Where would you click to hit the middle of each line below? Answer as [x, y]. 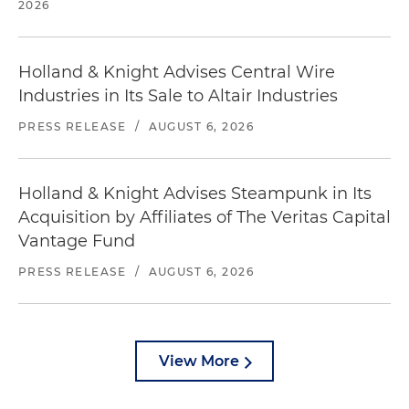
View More [199, 361]
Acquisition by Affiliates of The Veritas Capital [204, 217]
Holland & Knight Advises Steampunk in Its [195, 193]
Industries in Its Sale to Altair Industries [178, 95]
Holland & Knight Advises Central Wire [177, 72]
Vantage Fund [77, 241]
